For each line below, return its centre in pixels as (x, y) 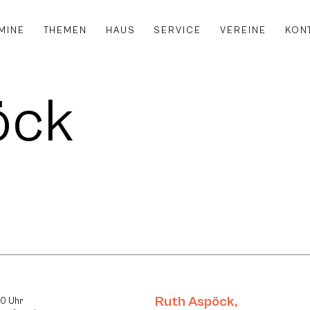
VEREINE (244, 30)
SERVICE (178, 30)
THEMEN (65, 30)
